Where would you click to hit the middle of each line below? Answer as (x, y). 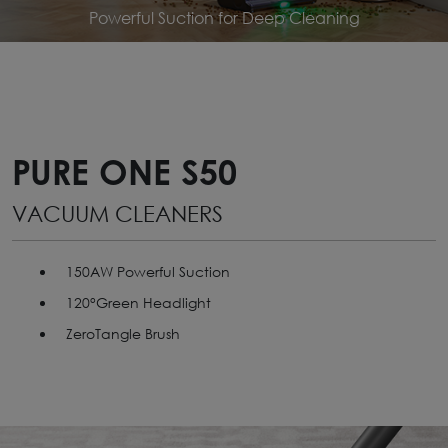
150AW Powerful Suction (148, 272)
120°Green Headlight (138, 303)
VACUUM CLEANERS (117, 214)
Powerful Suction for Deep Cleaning (224, 18)
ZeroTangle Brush (123, 334)
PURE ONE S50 (124, 171)
